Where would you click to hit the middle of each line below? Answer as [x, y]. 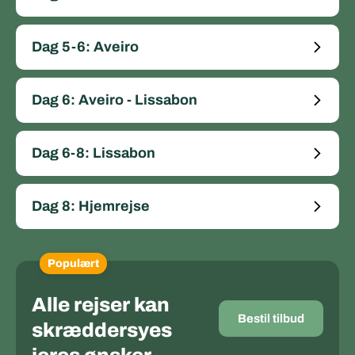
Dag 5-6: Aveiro [85, 47]
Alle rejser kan [101, 305]
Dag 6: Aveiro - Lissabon [115, 100]
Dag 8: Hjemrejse [91, 206]
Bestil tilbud [271, 319]
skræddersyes [102, 330]
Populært [73, 264]
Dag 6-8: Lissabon [94, 153]
